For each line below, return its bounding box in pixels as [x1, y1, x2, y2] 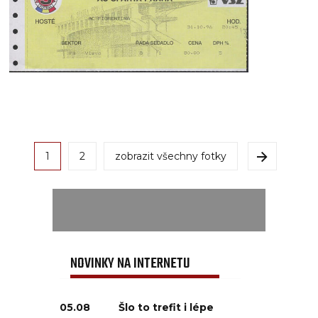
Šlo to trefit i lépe [119, 301, 214, 314]
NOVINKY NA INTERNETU [70, 253, 190, 275]
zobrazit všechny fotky [115, 150, 226, 163]
